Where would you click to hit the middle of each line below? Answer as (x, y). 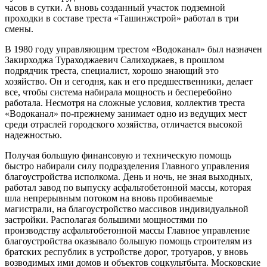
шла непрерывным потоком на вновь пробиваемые (109, 198)
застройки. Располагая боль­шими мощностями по (106, 219)
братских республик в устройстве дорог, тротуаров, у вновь (126, 252)
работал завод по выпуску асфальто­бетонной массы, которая (128, 187)
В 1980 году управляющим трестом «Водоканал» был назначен (133, 49)
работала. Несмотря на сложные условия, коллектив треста (125, 103)
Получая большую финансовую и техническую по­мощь (118, 155)
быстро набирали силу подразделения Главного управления (127, 166)
